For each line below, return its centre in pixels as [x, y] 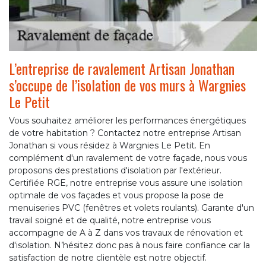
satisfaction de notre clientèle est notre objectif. [108, 258]
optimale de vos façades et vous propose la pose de [116, 196]
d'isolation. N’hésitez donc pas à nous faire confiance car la [129, 246]
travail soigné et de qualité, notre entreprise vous [110, 221]
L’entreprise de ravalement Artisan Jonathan [122, 69]
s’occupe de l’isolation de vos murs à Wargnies [127, 85]
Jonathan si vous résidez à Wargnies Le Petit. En [110, 146]
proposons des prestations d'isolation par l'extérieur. [115, 171]
